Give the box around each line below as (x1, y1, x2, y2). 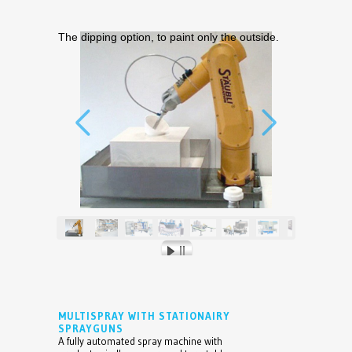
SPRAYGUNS (58, 322, 123, 335)
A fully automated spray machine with (58, 335, 222, 348)
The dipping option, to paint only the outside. (58, 31, 279, 43)
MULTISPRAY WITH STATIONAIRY (58, 310, 230, 323)
